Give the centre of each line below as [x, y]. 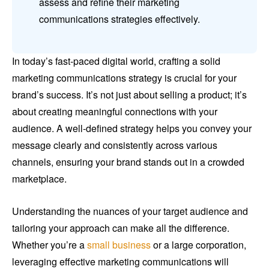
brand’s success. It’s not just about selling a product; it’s [129, 95]
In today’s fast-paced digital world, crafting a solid [116, 61]
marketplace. [39, 179]
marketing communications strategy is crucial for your [124, 78]
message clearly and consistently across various [115, 145]
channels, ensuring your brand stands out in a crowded [128, 162]
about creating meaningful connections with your [115, 112]
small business [119, 245]
